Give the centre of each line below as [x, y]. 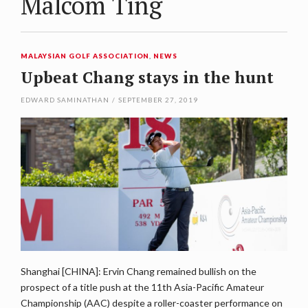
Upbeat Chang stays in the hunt [147, 77]
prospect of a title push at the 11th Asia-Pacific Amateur [142, 287]
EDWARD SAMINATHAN [65, 100]
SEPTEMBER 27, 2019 [158, 100]
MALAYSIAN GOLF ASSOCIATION [85, 56]
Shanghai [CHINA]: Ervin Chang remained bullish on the [139, 271]
